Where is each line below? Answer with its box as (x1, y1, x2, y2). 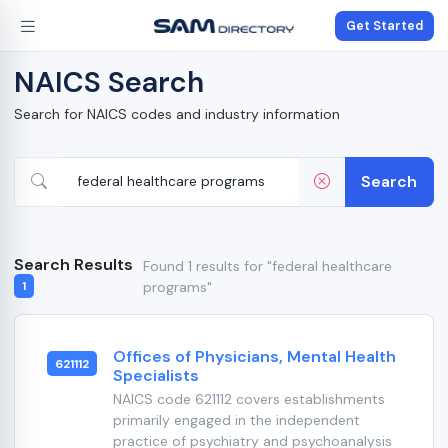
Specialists (112, 365, 199, 387)
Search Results (14, 254, 133, 275)
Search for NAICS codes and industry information (14, 105, 340, 123)
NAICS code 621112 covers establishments (112, 390, 385, 409)
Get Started (346, 17, 423, 34)
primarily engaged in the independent (112, 411, 360, 430)
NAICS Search (14, 64, 204, 101)
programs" (142, 277, 212, 296)
